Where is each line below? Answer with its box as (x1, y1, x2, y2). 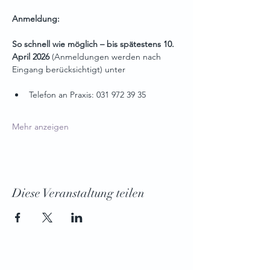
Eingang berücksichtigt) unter (12, 64, 128, 75)
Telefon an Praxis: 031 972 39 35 (29, 89, 146, 100)
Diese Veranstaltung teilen (12, 186, 145, 201)
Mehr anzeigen (12, 121, 69, 132)
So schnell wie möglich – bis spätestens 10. (12, 39, 177, 49)
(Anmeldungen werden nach (49, 51, 163, 62)
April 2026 (12, 51, 49, 62)
